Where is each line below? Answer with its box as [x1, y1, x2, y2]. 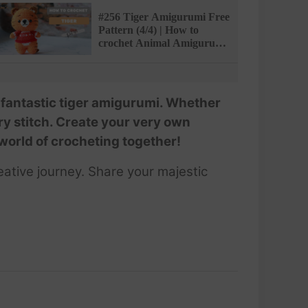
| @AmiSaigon [98, 50, 166, 63]
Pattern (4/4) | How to [98, 24, 199, 36]
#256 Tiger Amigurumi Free [98, 11, 230, 23]
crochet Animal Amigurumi [98, 37, 227, 49]
